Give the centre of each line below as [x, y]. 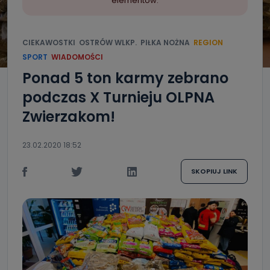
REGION [208, 42]
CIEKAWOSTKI [49, 42]
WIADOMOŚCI [77, 57]
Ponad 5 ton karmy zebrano [125, 78]
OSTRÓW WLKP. [108, 42]
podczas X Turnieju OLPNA [118, 97]
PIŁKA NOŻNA [165, 42]
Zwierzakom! [69, 117]
